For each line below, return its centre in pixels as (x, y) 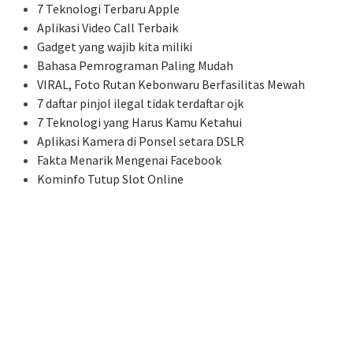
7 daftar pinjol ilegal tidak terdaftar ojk (140, 104)
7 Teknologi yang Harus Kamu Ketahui (139, 123)
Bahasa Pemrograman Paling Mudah (135, 66)
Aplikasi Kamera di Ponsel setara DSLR (141, 141)
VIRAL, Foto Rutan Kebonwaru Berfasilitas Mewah (171, 85)
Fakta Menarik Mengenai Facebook (129, 160)
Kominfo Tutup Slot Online (110, 179)
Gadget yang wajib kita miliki (115, 47)
